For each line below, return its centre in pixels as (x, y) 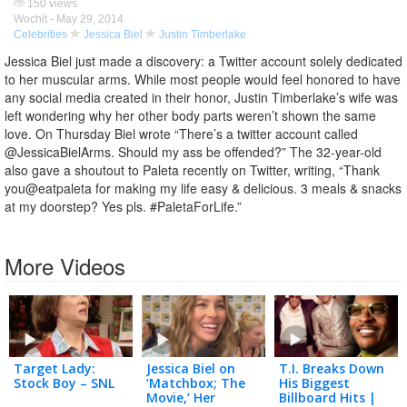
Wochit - (35, 19)
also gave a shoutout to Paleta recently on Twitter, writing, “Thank (192, 170)
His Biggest (314, 382)
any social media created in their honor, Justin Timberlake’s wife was (201, 97)
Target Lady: (55, 368)
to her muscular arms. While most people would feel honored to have (203, 79)
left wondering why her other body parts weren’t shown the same (190, 115)
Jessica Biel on (190, 368)
